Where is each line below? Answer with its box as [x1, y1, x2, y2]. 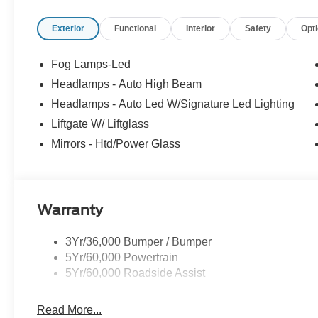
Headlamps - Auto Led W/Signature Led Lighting [51, 98, 295, 111]
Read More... [37, 304, 102, 317]
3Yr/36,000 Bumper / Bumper [65, 236, 212, 248]
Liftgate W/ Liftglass [51, 118, 150, 131]
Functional [114, 23, 157, 34]
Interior [186, 23, 216, 34]
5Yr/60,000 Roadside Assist [65, 267, 206, 280]
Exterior [52, 23, 85, 34]
